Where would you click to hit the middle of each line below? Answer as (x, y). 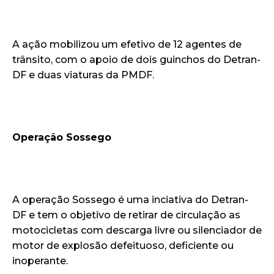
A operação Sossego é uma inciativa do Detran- (130, 200)
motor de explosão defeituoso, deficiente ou (123, 246)
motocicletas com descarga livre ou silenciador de (137, 231)
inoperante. (40, 261)
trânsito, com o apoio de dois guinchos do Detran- (136, 60)
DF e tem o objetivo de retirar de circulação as (126, 215)
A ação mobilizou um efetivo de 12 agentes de (127, 45)
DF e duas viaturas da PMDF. (83, 75)
